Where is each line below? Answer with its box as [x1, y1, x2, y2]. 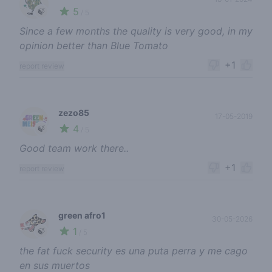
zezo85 [58, 107, 89, 118]
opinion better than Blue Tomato [19, 39, 168, 52]
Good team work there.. [19, 142, 129, 155]
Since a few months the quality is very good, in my [19, 25, 253, 38]
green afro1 [58, 210, 106, 221]
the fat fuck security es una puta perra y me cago [19, 245, 248, 257]
